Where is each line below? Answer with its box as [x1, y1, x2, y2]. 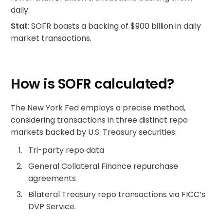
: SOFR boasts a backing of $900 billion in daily [28, 20, 201, 32]
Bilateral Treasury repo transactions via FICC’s [28, 189, 206, 200]
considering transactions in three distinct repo [11, 114, 188, 126]
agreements [28, 173, 76, 184]
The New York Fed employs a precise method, [11, 102, 186, 113]
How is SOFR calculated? [11, 74, 174, 93]
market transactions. [11, 33, 92, 44]
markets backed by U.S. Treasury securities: [11, 127, 177, 138]
